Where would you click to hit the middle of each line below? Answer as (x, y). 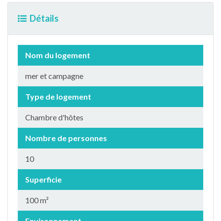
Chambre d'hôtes (54, 117)
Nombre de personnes (66, 138)
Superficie (43, 179)
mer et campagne (54, 76)
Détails (44, 18)
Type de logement (58, 96)
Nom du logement (58, 55)
